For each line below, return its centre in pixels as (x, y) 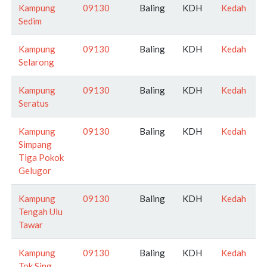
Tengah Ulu (41, 211)
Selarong (36, 62)
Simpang (35, 144)
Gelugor (35, 170)
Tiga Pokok (41, 157)
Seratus (34, 103)
